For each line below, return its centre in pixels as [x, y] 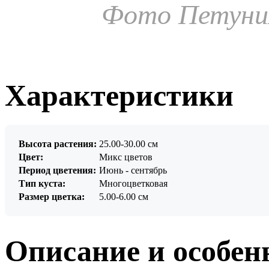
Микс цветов [126, 157]
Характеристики [119, 96]
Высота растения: [58, 144]
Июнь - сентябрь [133, 171]
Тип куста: [42, 184]
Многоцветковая [133, 184]
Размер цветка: [52, 197]
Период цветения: [57, 171]
